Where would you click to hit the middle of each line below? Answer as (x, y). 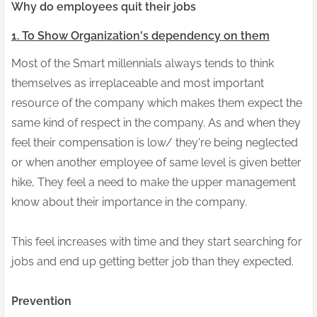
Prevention (41, 301)
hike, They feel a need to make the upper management (154, 183)
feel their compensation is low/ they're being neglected (155, 143)
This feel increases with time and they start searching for (157, 242)
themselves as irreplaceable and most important (138, 83)
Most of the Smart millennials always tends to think (143, 64)
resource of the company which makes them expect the (157, 103)
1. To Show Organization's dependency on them (140, 36)
